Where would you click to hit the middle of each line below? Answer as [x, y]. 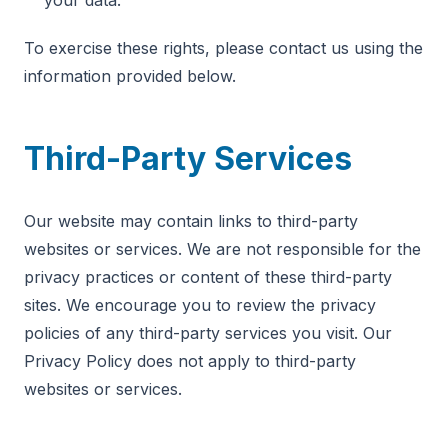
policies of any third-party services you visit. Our [208, 333]
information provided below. [130, 76]
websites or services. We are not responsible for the [222, 249]
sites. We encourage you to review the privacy [200, 305]
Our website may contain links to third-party [191, 221]
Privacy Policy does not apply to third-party [190, 361]
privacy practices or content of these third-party [208, 277]
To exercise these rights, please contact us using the [223, 48]
